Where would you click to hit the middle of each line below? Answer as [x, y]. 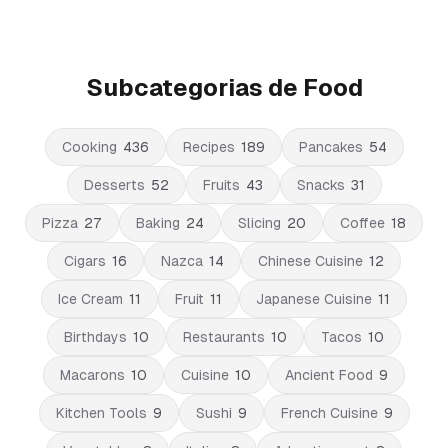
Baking [158, 223]
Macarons [92, 375]
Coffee [362, 223]
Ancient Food [329, 375]
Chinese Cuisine [310, 261]
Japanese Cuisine [314, 299]
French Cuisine [329, 413]
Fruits [221, 185]
